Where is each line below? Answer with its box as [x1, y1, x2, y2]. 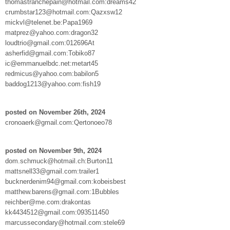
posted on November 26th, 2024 [5, 108, 105, 116]
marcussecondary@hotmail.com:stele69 [5, 218, 125, 226]
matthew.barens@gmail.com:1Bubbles [5, 187, 119, 196]
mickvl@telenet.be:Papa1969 [5, 18, 92, 26]
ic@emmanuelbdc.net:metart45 [5, 59, 98, 67]
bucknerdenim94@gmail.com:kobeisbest [5, 177, 126, 185]
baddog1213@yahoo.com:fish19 [5, 80, 101, 88]
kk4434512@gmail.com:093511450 [5, 208, 109, 216]
